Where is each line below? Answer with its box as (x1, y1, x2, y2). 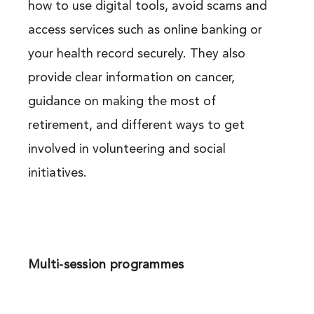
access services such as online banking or (27, 24, 262, 37)
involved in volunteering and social (27, 143, 226, 156)
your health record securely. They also (27, 48, 245, 61)
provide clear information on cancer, (27, 71, 235, 85)
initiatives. (27, 167, 87, 180)
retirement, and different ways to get (27, 119, 245, 132)
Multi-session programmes (27, 259, 184, 272)
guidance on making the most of (27, 95, 216, 109)
